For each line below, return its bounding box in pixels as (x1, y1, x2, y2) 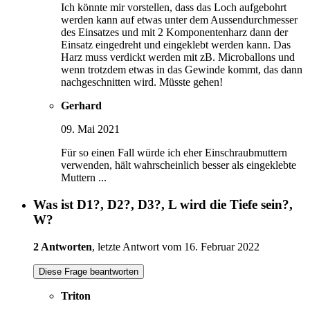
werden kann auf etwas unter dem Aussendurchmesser (61, 14, 298, 26)
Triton (61, 289, 91, 302)
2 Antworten (33, 240, 92, 253)
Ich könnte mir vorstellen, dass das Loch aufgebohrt (61, 1, 286, 14)
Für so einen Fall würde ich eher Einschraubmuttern (61, 147, 287, 159)
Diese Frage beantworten (39, 266, 138, 277)
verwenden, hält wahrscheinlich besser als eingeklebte (61, 159, 296, 172)
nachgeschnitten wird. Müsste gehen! (61, 76, 223, 89)
